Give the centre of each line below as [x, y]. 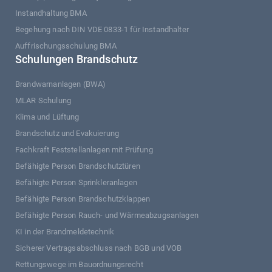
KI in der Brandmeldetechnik [65, 232]
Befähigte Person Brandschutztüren [78, 166]
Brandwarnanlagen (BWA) [61, 84]
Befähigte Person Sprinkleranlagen [76, 183]
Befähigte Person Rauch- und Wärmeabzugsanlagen [107, 216]
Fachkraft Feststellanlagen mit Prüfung [84, 150]
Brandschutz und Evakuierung [67, 134]
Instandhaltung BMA [51, 13]
